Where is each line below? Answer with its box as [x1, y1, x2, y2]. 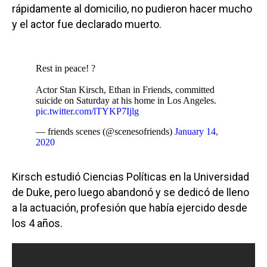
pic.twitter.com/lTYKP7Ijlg [36, 106, 139, 116]
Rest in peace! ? [36, 63, 95, 73]
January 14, [175, 126, 218, 136]
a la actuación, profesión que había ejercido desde [12, 201, 247, 214]
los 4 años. [12, 217, 63, 229]
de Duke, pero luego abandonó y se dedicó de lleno [12, 186, 249, 198]
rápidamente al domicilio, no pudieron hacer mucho [12, 2, 252, 15]
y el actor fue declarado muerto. [12, 18, 162, 30]
